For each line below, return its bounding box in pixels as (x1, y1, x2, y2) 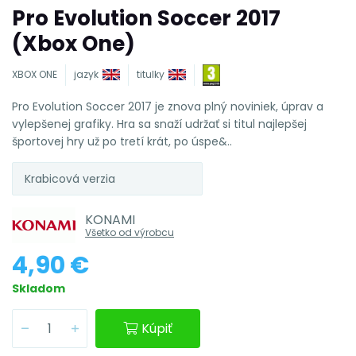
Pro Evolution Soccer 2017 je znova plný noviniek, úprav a (12, 98, 323, 114)
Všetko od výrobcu (85, 225, 174, 239)
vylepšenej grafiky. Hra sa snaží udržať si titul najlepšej (12, 115, 307, 132)
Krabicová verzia (25, 170, 115, 187)
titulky (137, 68, 164, 81)
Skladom (12, 280, 65, 296)
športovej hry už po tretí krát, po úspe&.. (12, 133, 232, 149)
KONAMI (85, 210, 135, 229)
